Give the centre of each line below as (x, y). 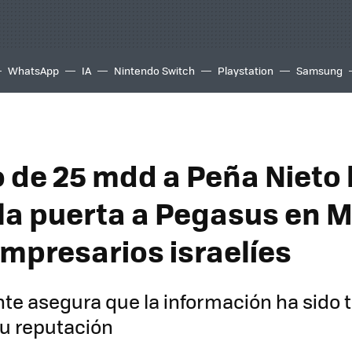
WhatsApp (33, 70)
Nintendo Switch (154, 70)
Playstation (246, 70)
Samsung (319, 70)
